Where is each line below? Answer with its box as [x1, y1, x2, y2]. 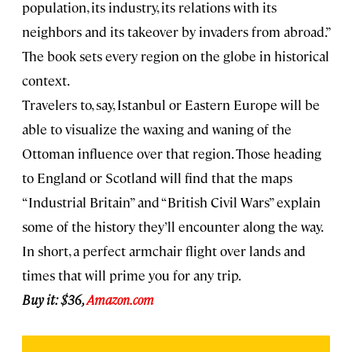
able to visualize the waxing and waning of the [22, 119, 291, 137]
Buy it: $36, [22, 290, 86, 308]
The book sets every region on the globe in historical [22, 46, 329, 64]
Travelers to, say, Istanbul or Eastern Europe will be [22, 95, 320, 113]
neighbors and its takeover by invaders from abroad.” [22, 22, 330, 40]
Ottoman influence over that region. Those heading [22, 144, 321, 162]
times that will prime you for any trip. [22, 266, 241, 284]
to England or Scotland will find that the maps [22, 168, 292, 186]
